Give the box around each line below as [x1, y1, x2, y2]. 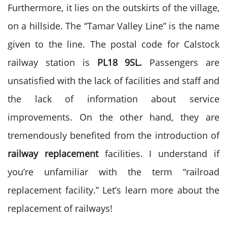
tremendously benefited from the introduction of [8, 129, 219, 141]
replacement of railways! [8, 202, 112, 214]
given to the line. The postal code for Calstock [8, 38, 219, 50]
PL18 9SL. [97, 56, 142, 68]
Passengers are [142, 56, 220, 68]
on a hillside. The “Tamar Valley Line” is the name [8, 20, 219, 32]
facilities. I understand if [98, 147, 220, 160]
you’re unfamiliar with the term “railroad [8, 166, 219, 178]
